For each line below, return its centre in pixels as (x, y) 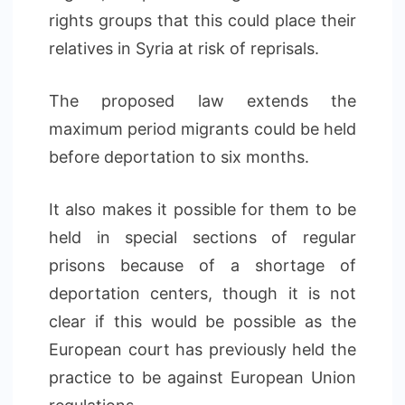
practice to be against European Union (202, 377)
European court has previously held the (202, 349)
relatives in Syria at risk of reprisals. (184, 48)
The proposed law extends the (202, 101)
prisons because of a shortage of (202, 265)
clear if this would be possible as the (202, 321)
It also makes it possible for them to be (202, 209)
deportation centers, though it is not (202, 293)
